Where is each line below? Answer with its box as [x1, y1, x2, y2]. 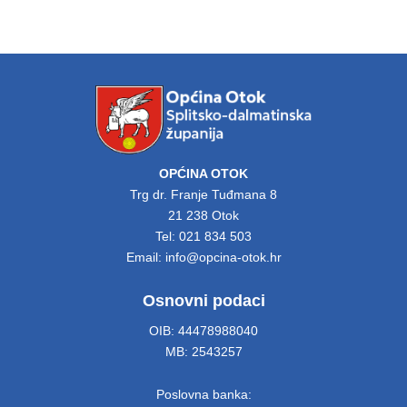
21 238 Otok [168, 208, 239, 223]
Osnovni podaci [142, 291, 265, 310]
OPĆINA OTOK [159, 166, 248, 181]
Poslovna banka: [155, 387, 252, 402]
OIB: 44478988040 [149, 323, 258, 338]
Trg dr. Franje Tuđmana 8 [130, 187, 277, 202]
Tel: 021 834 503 [155, 229, 252, 243]
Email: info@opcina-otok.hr [125, 250, 282, 264]
